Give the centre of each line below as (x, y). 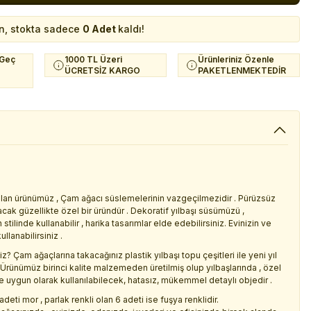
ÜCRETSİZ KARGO (102, 70)
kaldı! (131, 29)
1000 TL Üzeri (93, 59)
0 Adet (100, 29)
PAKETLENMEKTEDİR (242, 70)
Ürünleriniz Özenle (236, 59)
